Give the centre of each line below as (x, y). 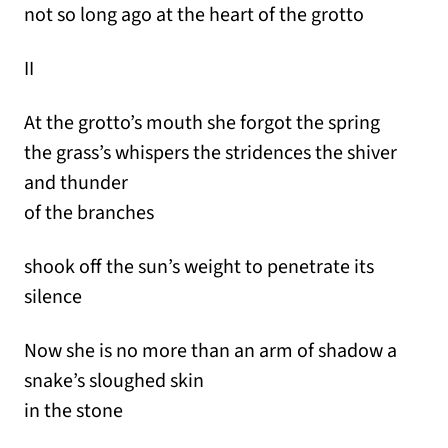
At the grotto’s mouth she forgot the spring (202, 123)
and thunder (76, 183)
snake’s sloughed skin (114, 381)
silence (53, 297)
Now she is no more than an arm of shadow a (210, 351)
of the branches (89, 213)
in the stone (73, 411)
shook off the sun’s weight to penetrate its (199, 267)
